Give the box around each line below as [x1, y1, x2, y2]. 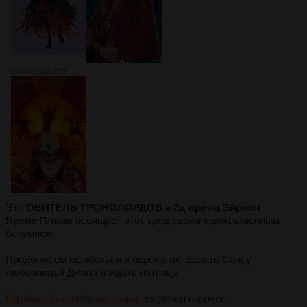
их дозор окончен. [142, 292, 229, 304]
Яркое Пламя [5, 214, 73, 226]
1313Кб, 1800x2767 [11, 69, 66, 76]
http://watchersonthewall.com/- [5, 292, 142, 304]
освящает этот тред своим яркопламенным [73, 214, 280, 226]
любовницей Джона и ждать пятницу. [5, 266, 180, 278]
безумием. [5, 227, 55, 239]
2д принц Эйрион [173, 201, 260, 213]
